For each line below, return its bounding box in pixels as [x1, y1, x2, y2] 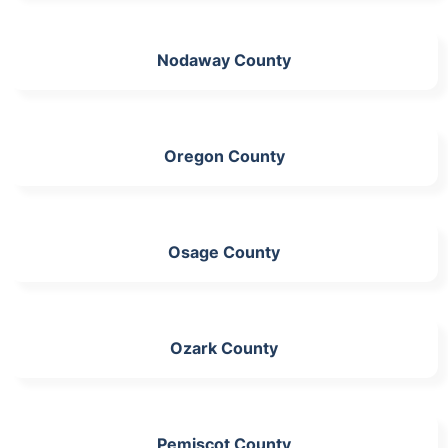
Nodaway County [157, 49, 291, 70]
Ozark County [170, 337, 278, 358]
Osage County [168, 241, 280, 262]
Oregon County [163, 145, 285, 166]
